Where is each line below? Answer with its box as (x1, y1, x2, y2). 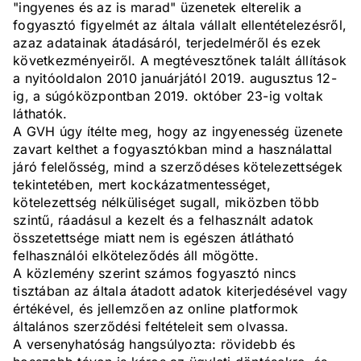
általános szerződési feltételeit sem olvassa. (13, 318, 289, 335)
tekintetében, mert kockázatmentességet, (13, 176, 271, 193)
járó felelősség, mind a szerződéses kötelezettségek (13, 159, 342, 176)
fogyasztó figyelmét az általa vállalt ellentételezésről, (13, 17, 346, 34)
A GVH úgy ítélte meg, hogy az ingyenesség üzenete (13, 123, 343, 140)
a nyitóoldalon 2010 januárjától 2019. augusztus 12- (13, 70, 337, 87)
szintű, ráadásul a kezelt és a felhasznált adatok (13, 212, 314, 229)
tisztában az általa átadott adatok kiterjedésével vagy (13, 283, 348, 300)
